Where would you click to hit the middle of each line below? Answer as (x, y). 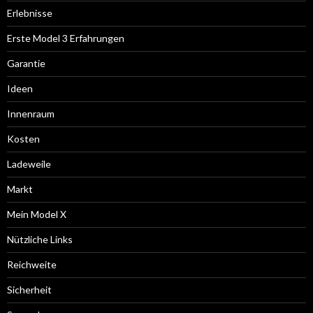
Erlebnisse (30, 13)
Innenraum (31, 114)
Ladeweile (29, 164)
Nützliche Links (40, 239)
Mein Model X (37, 214)
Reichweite (32, 264)
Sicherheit (29, 290)
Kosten (23, 139)
